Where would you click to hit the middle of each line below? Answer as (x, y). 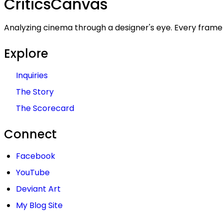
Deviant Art (38, 189)
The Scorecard (45, 109)
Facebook (36, 156)
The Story (35, 92)
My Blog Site (39, 206)
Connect (30, 134)
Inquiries (32, 76)
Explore (26, 54)
